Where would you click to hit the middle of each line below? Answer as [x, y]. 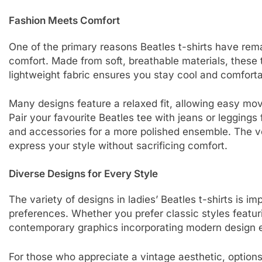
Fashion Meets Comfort [64, 21]
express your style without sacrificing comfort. [118, 146]
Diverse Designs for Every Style [83, 173]
